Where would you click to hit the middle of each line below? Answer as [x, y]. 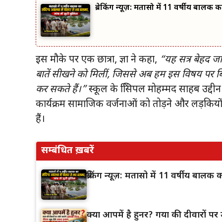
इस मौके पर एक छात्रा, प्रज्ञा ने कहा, [98, 60]
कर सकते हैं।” [61, 90]
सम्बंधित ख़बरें [68, 151]
